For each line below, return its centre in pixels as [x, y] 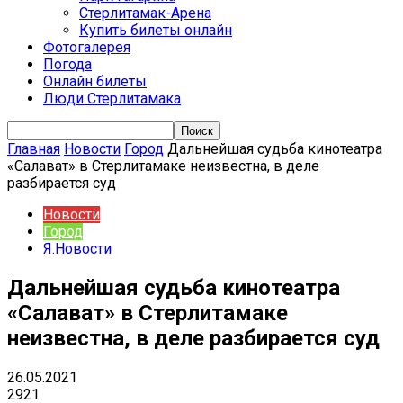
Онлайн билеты [95, 81]
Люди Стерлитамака [112, 99]
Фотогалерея [87, 47]
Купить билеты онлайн [156, 30]
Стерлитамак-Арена [145, 13]
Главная [34, 149]
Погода [67, 64]
